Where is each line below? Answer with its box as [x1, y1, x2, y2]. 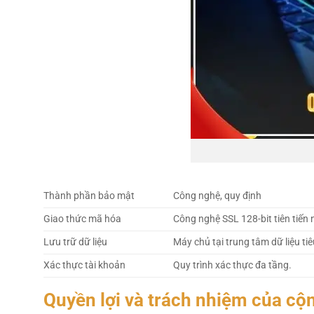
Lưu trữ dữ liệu [43, 236, 107, 249]
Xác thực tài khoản [43, 259, 125, 272]
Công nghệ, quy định [173, 190, 262, 203]
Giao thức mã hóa [43, 213, 121, 226]
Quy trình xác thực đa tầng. [173, 259, 292, 272]
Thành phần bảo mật [43, 190, 135, 203]
